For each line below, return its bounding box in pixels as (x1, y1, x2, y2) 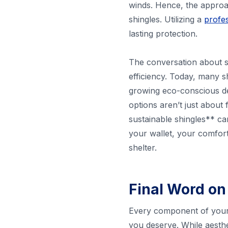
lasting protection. (128, 28, 197, 39)
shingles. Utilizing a (128, 14, 204, 25)
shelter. (128, 142, 157, 153)
